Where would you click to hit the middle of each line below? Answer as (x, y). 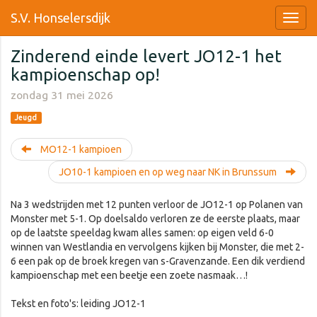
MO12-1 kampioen (80, 149)
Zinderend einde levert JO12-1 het (146, 56)
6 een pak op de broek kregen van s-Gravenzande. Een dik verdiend (158, 261)
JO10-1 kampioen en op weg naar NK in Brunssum (169, 172)
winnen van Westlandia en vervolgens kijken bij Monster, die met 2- (157, 247)
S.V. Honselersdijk (60, 18)
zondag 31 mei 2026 (62, 95)
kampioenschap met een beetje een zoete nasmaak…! (129, 275)
